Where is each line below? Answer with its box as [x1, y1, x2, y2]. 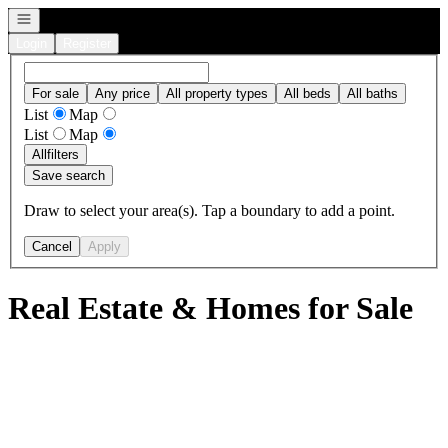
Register [63, 36, 111, 51]
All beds [284, 85, 331, 101]
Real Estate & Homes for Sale [8, 290, 413, 327]
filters [47, 146, 79, 162]
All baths [347, 85, 398, 101]
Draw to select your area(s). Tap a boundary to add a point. [24, 201, 395, 219]
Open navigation [15, 10, 109, 25]
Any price [95, 85, 150, 101]
